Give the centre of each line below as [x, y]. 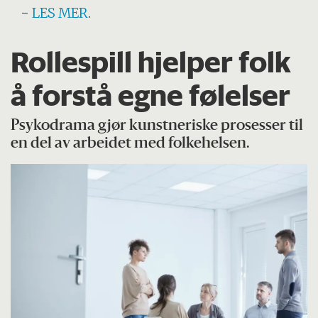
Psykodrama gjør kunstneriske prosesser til [157, 126]
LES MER [60, 13]
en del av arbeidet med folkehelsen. [131, 144]
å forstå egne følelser [151, 95]
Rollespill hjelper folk [151, 61]
